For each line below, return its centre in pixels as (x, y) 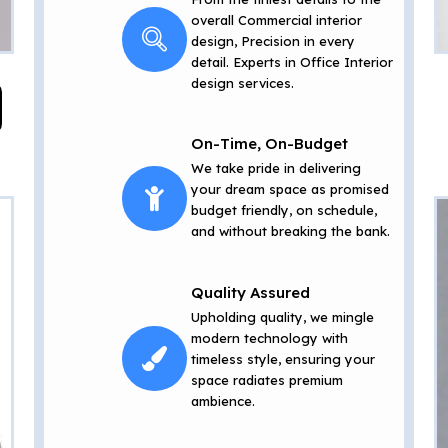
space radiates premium (266, 380)
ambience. (222, 401)
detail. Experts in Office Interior (291, 61)
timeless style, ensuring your (282, 359)
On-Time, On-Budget (269, 144)
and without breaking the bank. (290, 231)
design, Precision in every (272, 40)
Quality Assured (250, 293)
